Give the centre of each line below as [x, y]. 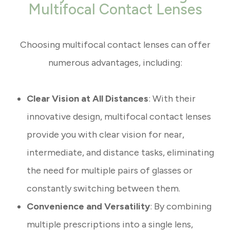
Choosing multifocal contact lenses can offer [115, 45]
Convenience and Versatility [89, 207]
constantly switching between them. [104, 189]
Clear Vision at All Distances [88, 99]
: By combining [181, 207]
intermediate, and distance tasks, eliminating [121, 153]
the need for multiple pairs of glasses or [110, 171]
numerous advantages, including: [115, 63]
